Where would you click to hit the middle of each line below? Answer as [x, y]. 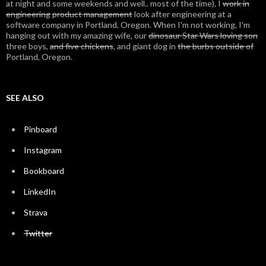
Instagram [43, 150]
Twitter [38, 233]
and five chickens [82, 46]
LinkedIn [40, 191]
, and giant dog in [145, 46]
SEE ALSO [25, 98]
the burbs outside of [216, 46]
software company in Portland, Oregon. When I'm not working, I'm [128, 25]
